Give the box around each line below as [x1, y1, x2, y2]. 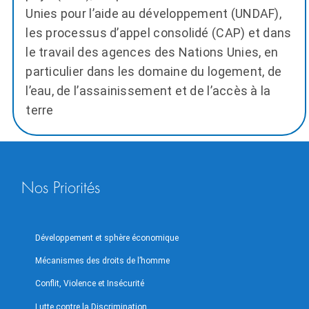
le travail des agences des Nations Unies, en [26, 45, 279, 60]
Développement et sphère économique [34, 232, 179, 243]
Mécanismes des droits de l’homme [34, 256, 170, 266]
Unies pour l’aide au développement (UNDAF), [26, 6, 281, 21]
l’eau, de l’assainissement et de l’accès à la [26, 83, 271, 99]
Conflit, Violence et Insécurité [34, 279, 144, 289]
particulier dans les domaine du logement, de [26, 64, 282, 79]
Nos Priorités [21, 180, 101, 196]
